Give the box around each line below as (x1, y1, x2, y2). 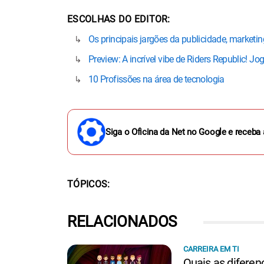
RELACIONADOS (67, 213, 177, 230)
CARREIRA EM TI (183, 245, 239, 253)
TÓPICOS (67, 179, 108, 190)
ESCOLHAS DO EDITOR (67, 14, 168, 25)
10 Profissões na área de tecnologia (88, 74, 225, 85)
